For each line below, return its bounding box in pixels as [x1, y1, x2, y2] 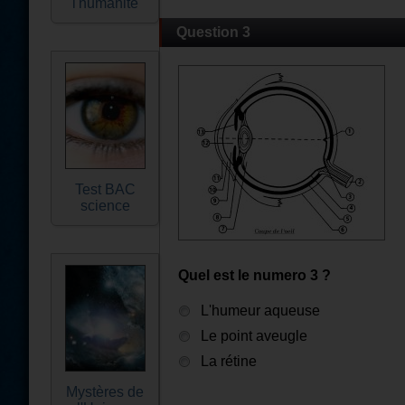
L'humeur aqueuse [201, 303, 320, 318]
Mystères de [66, 384, 144, 400]
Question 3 [176, 24, 250, 40]
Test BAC [74, 182, 136, 197]
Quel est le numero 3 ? [178, 268, 331, 283]
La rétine [201, 353, 257, 369]
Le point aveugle [201, 328, 307, 344]
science [80, 198, 130, 213]
